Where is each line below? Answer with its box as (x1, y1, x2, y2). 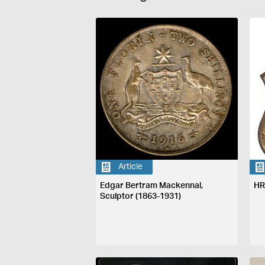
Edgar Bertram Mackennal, (100, 181, 203, 190)
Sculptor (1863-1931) (100, 192, 182, 201)
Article (118, 163, 143, 172)
